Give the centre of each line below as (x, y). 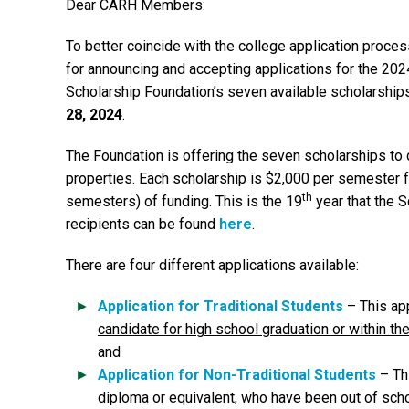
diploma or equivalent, (169, 398)
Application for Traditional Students (220, 306)
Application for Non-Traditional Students (237, 375)
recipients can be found (142, 224)
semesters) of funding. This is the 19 (184, 201)
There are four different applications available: (212, 265)
